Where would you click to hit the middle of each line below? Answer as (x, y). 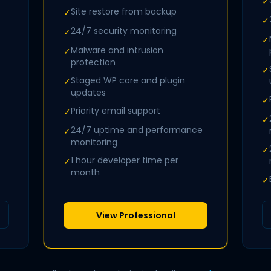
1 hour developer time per (125, 160)
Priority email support (116, 111)
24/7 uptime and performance (137, 130)
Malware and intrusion (117, 50)
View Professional (135, 215)
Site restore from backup (124, 11)
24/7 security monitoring (124, 31)
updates (88, 93)
